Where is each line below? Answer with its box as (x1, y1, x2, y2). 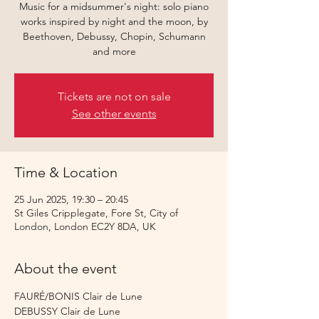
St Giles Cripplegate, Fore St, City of (14, 206, 178, 219)
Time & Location (14, 164, 117, 181)
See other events (71, 107, 157, 120)
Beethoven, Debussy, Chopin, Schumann (22, 30, 206, 43)
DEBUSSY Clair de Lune (14, 305, 120, 318)
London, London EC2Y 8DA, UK (14, 220, 156, 233)
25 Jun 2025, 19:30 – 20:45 (14, 193, 128, 206)
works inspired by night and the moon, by (20, 15, 208, 28)
